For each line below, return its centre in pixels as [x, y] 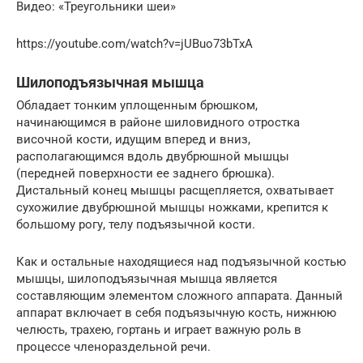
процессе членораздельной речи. [113, 347]
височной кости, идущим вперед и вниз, [133, 140]
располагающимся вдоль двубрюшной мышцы [153, 157]
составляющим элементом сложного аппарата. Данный [179, 296]
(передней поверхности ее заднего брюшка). [145, 174]
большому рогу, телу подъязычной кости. [136, 225]
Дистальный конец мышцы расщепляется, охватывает [175, 191]
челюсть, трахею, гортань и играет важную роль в [159, 330]
